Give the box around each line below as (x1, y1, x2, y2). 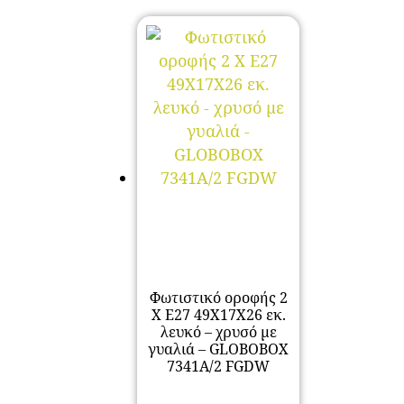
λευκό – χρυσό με (160, 321, 277, 342)
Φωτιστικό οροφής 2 (149, 287, 288, 308)
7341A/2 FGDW (167, 355, 270, 376)
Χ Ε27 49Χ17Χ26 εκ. (151, 304, 286, 325)
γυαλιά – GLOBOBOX (148, 338, 289, 359)
